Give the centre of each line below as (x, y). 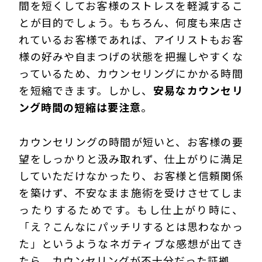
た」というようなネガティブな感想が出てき (131, 244)
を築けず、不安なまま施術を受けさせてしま (131, 193)
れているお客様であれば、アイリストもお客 (131, 39)
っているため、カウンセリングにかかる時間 (131, 73)
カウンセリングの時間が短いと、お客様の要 (131, 142)
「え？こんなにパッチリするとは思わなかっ (131, 227)
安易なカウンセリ (198, 90)
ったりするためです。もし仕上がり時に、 (131, 210)
